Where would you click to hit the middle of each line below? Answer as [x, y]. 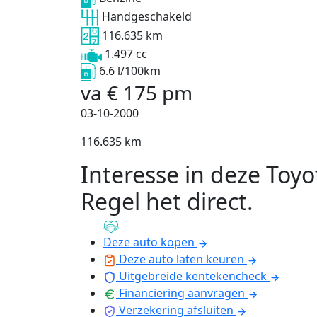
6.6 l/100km [130, 71]
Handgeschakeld [147, 17]
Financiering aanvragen [182, 293]
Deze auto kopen [149, 242]
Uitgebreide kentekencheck [193, 276]
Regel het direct [164, 202]
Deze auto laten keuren [181, 259]
